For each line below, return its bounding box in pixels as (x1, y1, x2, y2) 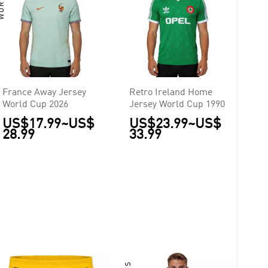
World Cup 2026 (2, 99, 68, 109)
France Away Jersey (2, 87, 86, 98)
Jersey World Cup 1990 (129, 99, 225, 109)
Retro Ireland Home (129, 87, 212, 98)
